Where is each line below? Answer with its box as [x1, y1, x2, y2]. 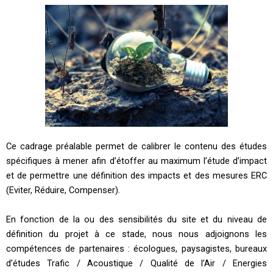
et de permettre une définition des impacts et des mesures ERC [6, 170, 267, 182]
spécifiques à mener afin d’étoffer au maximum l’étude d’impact [6, 155, 267, 167]
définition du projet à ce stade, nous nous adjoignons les [6, 228, 267, 239]
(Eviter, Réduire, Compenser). [6, 185, 120, 196]
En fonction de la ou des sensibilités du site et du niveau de [6, 213, 267, 225]
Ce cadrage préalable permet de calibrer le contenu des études [6, 141, 267, 152]
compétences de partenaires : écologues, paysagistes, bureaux [6, 243, 267, 254]
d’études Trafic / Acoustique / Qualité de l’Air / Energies [6, 257, 267, 269]
